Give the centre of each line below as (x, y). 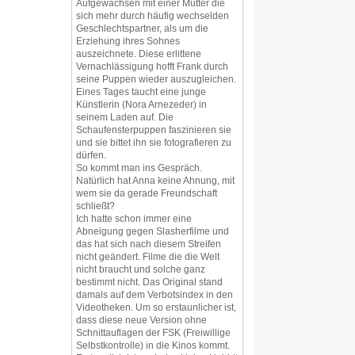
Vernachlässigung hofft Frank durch (152, 66)
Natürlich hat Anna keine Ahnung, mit (155, 180)
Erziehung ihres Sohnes (128, 41)
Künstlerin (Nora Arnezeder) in (141, 104)
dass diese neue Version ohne (141, 320)
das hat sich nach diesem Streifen (149, 244)
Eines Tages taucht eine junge (141, 92)
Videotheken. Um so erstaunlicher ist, (156, 307)
